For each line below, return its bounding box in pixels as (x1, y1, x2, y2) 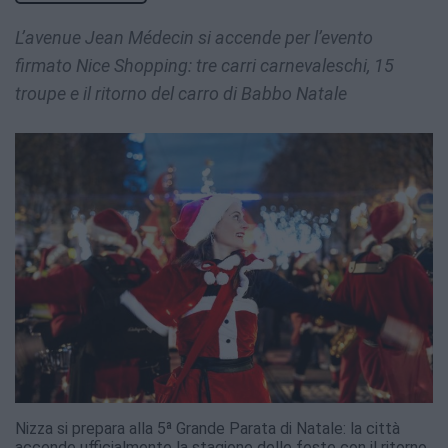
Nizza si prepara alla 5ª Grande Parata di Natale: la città (15, 419, 400, 439)
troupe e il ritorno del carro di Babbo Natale (15, 83, 347, 105)
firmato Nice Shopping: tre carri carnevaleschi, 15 (15, 55, 394, 77)
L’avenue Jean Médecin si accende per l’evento (15, 27, 373, 49)
